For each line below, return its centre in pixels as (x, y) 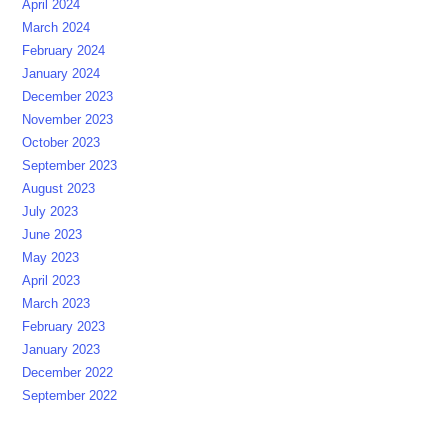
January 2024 (61, 74)
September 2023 (70, 166)
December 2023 (68, 97)
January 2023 (61, 350)
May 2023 (51, 258)
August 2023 (59, 189)
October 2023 (61, 143)
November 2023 (68, 120)
